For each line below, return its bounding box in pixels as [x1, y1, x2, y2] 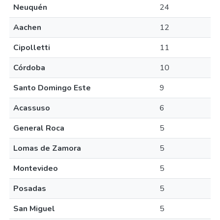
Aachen [13, 22, 41, 33]
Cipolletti [13, 42, 50, 53]
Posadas [13, 183, 46, 194]
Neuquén [13, 2, 47, 13]
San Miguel [13, 203, 55, 214]
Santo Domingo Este [13, 82, 91, 93]
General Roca [13, 123, 64, 134]
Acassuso [13, 103, 50, 113]
